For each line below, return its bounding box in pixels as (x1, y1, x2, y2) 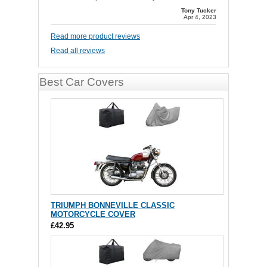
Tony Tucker (181, 7, 216, 14)
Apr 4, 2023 (184, 14, 216, 20)
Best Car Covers (39, 76, 124, 88)
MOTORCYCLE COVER (51, 210, 135, 219)
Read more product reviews (51, 32, 140, 41)
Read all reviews (51, 46, 105, 55)
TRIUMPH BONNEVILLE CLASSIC (51, 201, 175, 210)
